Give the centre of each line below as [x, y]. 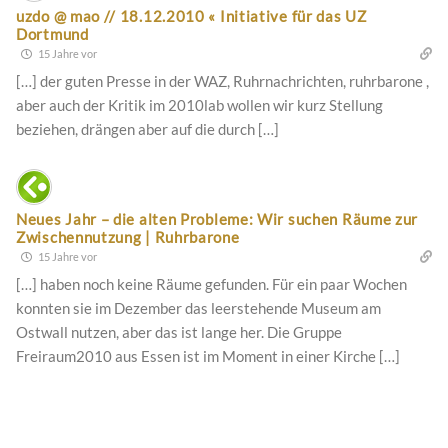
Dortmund [52, 33]
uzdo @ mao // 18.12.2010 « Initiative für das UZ [191, 15]
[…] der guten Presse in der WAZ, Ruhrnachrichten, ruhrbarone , [222, 80]
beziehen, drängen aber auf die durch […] [147, 128]
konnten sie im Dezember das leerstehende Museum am [198, 307]
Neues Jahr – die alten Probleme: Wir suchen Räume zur [217, 218]
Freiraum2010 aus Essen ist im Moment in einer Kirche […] [208, 355]
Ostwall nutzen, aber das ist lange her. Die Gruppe [179, 331]
